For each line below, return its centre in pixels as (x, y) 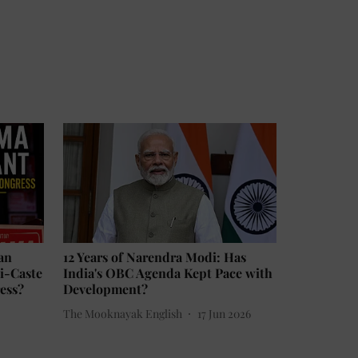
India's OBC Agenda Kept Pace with (168, 273)
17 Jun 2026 (224, 313)
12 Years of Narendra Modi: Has (155, 257)
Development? (105, 289)
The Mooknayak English (123, 313)
